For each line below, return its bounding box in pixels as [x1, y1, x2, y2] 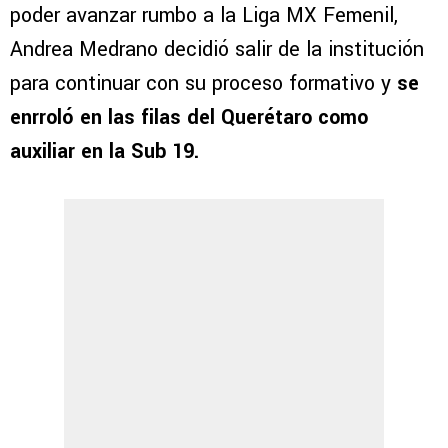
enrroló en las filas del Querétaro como [10, 103, 368, 133]
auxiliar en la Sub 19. [10, 137, 205, 167]
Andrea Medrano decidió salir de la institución [10, 35, 424, 65]
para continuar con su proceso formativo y [10, 69, 391, 99]
